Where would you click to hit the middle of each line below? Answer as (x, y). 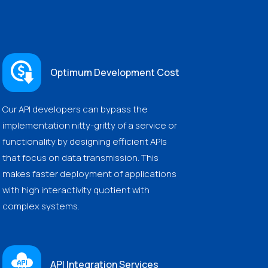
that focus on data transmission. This (80, 157)
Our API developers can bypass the (75, 109)
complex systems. (41, 206)
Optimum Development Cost (115, 73)
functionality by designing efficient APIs (85, 141)
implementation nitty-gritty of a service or (90, 125)
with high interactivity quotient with (76, 190)
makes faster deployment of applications (89, 173)
